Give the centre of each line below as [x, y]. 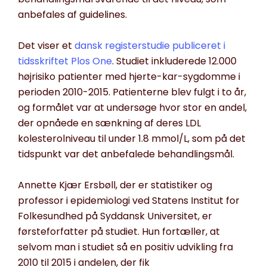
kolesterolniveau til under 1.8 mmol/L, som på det [132, 139]
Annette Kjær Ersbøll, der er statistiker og [115, 185]
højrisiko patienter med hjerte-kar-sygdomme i [129, 77]
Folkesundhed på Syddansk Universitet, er [115, 216]
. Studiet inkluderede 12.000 [174, 61]
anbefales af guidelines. [72, 15]
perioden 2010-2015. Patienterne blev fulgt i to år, [132, 92]
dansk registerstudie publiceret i [150, 46]
